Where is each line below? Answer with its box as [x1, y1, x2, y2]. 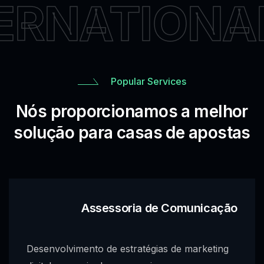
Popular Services [111, 75, 186, 87]
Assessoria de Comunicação [81, 200, 237, 215]
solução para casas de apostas [14, 122, 250, 143]
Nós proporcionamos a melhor [16, 101, 248, 121]
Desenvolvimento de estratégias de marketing [27, 242, 229, 255]
